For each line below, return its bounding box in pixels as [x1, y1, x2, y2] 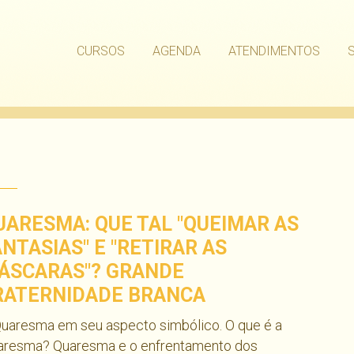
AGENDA [153, 43, 201, 58]
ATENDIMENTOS [228, 43, 320, 58]
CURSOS [77, 43, 125, 58]
